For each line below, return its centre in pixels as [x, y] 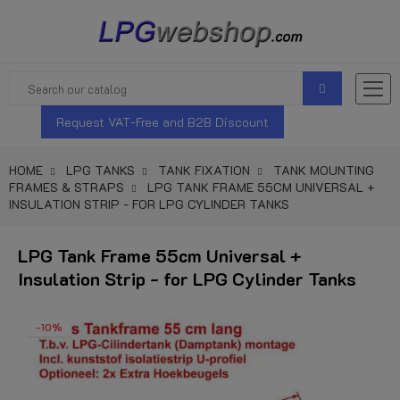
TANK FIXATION [204, 170]
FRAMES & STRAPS [67, 187]
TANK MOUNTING [324, 170]
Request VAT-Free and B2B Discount [163, 122]
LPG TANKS [100, 170]
